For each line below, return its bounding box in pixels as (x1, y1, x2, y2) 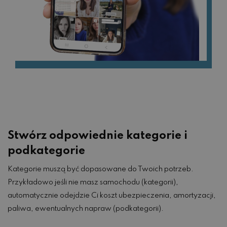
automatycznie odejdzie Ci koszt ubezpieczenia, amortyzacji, (8, 192, 216, 200)
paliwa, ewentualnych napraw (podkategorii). (8, 205, 164, 213)
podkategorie (8, 145, 85, 157)
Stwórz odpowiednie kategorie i (8, 130, 187, 142)
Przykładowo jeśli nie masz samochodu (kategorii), (8, 179, 178, 186)
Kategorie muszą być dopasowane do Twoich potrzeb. (8, 166, 194, 173)
